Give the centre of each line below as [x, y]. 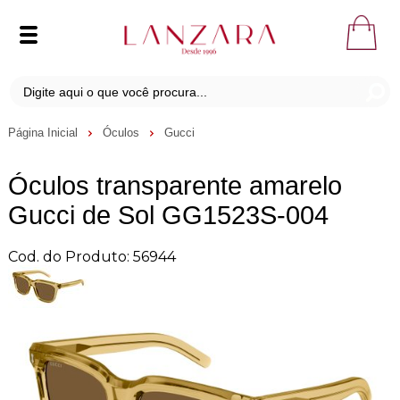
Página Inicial [44, 132]
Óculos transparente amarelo [175, 185]
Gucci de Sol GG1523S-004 [168, 215]
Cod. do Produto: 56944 [92, 256]
